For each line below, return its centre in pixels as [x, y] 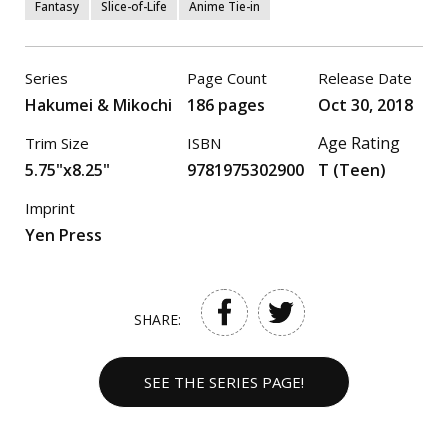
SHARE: [157, 319]
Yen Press [63, 234]
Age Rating [359, 142]
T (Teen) [352, 169]
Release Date [365, 77]
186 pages [225, 104]
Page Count [226, 77]
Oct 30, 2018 [365, 104]
